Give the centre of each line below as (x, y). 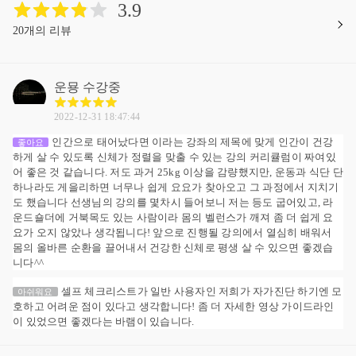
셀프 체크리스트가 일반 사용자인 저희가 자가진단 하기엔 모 (201, 291)
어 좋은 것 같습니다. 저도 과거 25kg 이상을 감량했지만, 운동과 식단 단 (178, 172)
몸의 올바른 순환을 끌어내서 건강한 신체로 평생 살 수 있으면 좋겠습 (173, 247)
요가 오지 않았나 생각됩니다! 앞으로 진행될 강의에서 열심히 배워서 (172, 232)
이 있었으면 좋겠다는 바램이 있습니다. (104, 321)
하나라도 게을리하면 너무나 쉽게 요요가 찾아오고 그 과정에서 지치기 (176, 187)
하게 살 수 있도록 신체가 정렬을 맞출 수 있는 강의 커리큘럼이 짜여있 (174, 157)
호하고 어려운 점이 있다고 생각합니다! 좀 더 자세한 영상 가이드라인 (174, 306)
